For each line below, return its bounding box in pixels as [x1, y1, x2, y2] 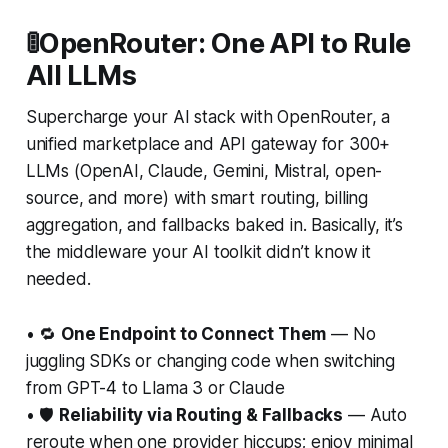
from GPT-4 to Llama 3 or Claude [25, 377, 285, 398]
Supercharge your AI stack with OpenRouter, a [25, 106, 391, 127]
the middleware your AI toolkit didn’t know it [25, 241, 372, 262]
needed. [25, 268, 91, 289]
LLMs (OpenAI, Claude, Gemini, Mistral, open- [25, 160, 383, 181]
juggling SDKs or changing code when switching [25, 350, 396, 371]
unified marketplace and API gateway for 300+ [25, 133, 391, 154]
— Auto [343, 404, 407, 425]
